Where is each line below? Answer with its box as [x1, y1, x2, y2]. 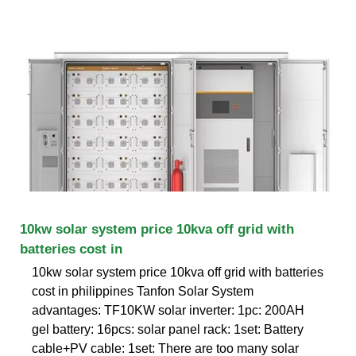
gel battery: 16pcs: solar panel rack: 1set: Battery [32, 322, 304, 336]
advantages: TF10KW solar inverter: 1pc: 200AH [32, 303, 304, 317]
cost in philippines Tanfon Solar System [32, 284, 253, 298]
